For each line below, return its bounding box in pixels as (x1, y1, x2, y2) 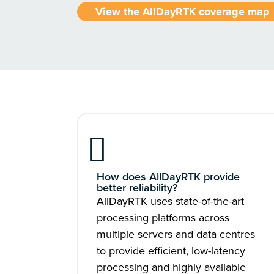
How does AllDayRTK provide (97, 169, 240, 185)
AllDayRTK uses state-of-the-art (97, 193, 244, 209)
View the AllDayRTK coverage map (95, 4, 270, 20)
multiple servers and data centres (97, 226, 255, 242)
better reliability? (97, 180, 177, 196)
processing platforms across (97, 210, 229, 226)
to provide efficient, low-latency (97, 243, 245, 259)
